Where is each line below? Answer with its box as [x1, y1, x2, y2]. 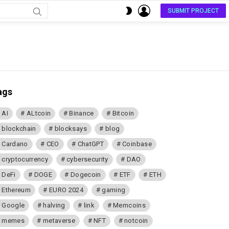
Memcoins [113, 201, 146, 209]
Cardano [2, 140, 28, 148]
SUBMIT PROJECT [167, 7, 219, 14]
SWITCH [132, 5, 156, 11]
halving [43, 201, 65, 209]
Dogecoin [71, 171, 101, 178]
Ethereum [2, 186, 31, 194]
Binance [69, 109, 94, 117]
